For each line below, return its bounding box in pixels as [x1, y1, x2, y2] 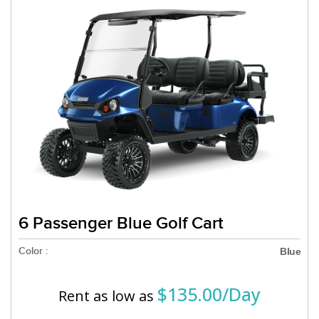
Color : [19, 244, 48, 257]
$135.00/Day [157, 281, 261, 306]
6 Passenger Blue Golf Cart [19, 212, 224, 234]
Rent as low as [58, 286, 157, 305]
